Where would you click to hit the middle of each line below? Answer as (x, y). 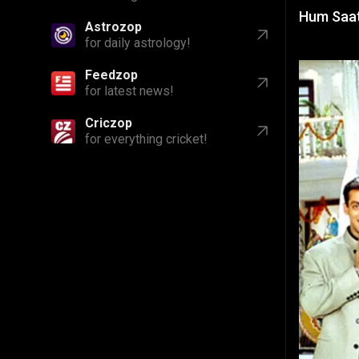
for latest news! (129, 91)
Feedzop (111, 75)
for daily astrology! (138, 43)
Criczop (109, 123)
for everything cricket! (146, 139)
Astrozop (113, 27)
